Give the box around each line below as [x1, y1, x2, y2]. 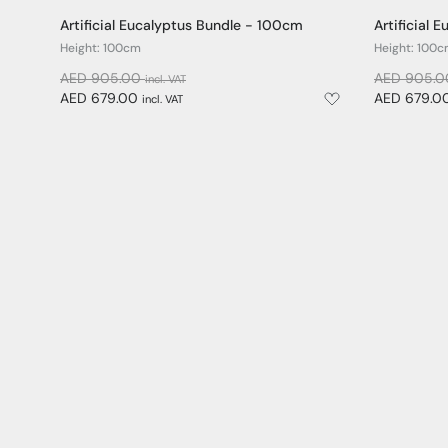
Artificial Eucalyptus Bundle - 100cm [60, 19, 303, 35]
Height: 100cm [60, 43, 141, 56]
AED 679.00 [60, 92, 142, 108]
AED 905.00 [60, 72, 145, 88]
